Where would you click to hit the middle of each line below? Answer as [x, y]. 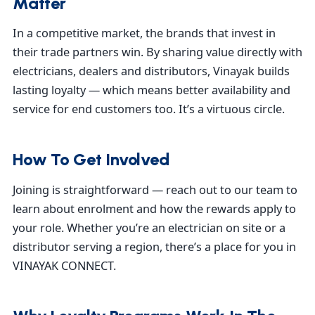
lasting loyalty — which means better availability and [152, 90]
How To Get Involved [91, 160]
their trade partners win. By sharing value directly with [157, 52]
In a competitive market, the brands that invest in [144, 33]
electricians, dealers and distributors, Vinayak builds [151, 71]
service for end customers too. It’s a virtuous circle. [149, 109]
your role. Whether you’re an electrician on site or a [149, 227]
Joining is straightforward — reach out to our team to [155, 189]
